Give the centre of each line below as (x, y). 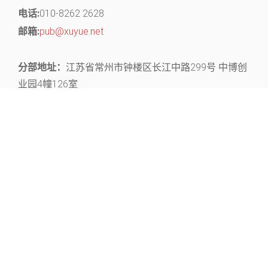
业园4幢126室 (48, 84)
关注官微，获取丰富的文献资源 (134, 154)
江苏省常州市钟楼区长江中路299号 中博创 (156, 67)
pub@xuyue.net (71, 31)
